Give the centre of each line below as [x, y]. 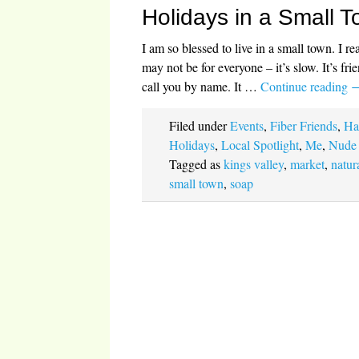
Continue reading [306, 86]
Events [247, 125]
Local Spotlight [260, 144]
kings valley [254, 163]
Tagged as [197, 163]
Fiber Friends [304, 125]
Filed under [200, 125]
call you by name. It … [202, 86]
